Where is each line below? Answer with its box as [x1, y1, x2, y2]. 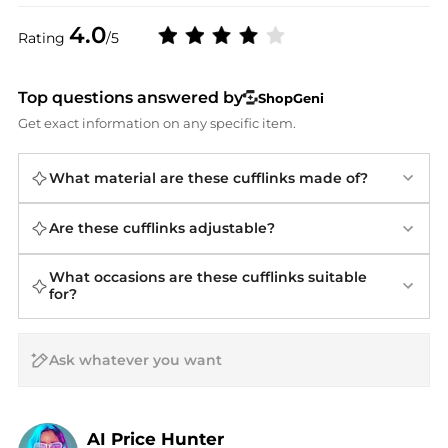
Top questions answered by [17, 88, 243, 108]
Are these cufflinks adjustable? [48, 219, 275, 238]
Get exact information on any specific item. [17, 115, 296, 132]
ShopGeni [258, 89, 325, 106]
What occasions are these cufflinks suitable [48, 268, 367, 287]
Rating [17, 28, 69, 47]
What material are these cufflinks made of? [48, 168, 368, 187]
